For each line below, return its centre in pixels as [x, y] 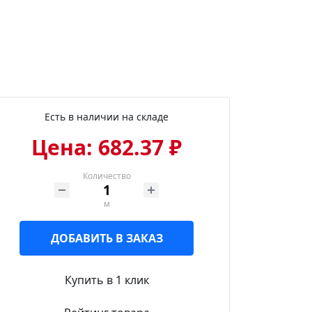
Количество [107, 176]
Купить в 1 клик [107, 280]
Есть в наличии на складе [107, 117]
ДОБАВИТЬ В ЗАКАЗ [107, 238]
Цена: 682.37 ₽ [107, 147]
